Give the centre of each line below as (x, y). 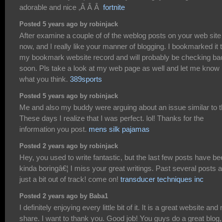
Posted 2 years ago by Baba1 (64, 196)
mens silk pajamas (119, 129)
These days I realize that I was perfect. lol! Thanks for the (111, 118)
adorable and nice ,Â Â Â (61, 7)
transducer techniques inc (162, 179)
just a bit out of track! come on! (70, 179)
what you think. (45, 79)
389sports (86, 79)
